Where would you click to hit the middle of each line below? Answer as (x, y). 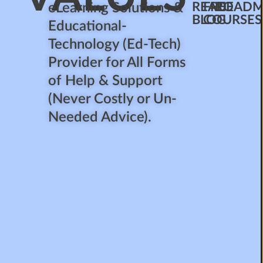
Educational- (88, 26)
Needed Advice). (100, 117)
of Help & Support (106, 81)
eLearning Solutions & (116, 8)
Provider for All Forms (117, 63)
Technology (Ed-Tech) (115, 45)
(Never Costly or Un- (113, 99)
